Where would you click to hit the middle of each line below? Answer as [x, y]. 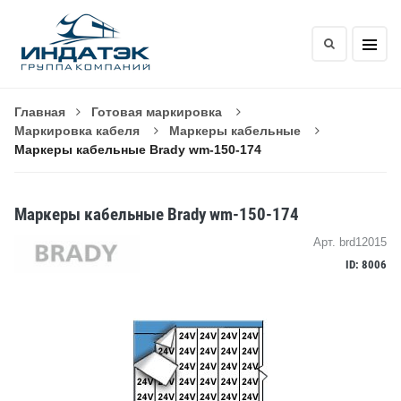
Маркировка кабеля [77, 131]
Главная [40, 112]
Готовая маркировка [157, 112]
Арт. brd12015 [350, 242]
